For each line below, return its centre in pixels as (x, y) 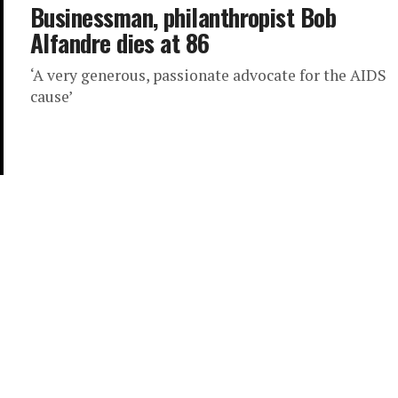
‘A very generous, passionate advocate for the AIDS (208, 75)
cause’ (52, 96)
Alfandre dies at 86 (120, 43)
